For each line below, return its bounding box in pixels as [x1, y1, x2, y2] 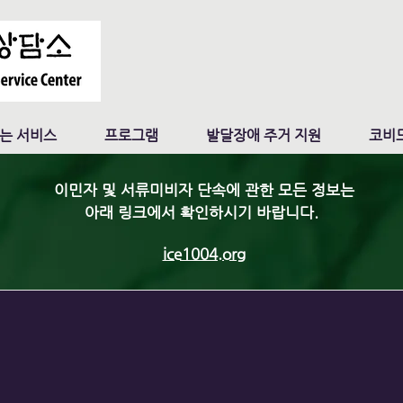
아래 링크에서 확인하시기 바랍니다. [85, 203, 323, 221]
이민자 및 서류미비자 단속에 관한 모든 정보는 [53, 181, 354, 199]
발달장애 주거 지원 [206, 127, 321, 144]
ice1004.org [162, 245, 246, 263]
